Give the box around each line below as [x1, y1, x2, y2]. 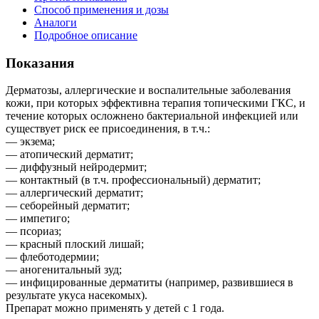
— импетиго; [6, 212, 70, 225]
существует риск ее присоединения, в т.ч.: [6, 122, 210, 135]
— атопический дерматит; [6, 148, 133, 161]
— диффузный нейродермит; [6, 161, 147, 174]
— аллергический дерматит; [6, 187, 143, 199]
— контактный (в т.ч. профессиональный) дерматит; [6, 174, 261, 187]
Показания [6, 55, 74, 70]
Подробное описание [34, 28, 137, 41]
